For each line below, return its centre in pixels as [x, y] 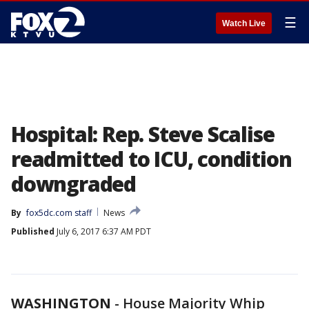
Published [33, 231]
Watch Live [244, 23]
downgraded [74, 184]
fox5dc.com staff [59, 213]
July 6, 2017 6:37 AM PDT [103, 231]
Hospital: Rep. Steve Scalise [143, 134]
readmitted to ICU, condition [151, 159]
